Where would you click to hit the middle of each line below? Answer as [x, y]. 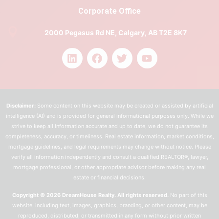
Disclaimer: [21, 106]
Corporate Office [109, 11]
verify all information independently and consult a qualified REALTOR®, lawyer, [109, 157]
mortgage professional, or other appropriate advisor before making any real [109, 167]
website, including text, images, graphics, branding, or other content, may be [109, 205]
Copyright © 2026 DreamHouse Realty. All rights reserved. [90, 195]
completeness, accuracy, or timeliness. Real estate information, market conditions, [109, 137]
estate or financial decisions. [109, 178]
